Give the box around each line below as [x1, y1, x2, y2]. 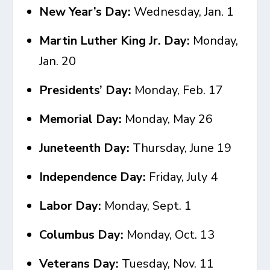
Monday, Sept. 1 [101, 198, 192, 214]
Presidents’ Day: [39, 82, 132, 98]
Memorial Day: [39, 111, 122, 127]
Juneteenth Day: [39, 140, 130, 156]
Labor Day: [39, 198, 102, 214]
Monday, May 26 [122, 111, 213, 127]
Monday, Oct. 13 [124, 227, 215, 243]
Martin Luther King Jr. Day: [39, 33, 193, 49]
